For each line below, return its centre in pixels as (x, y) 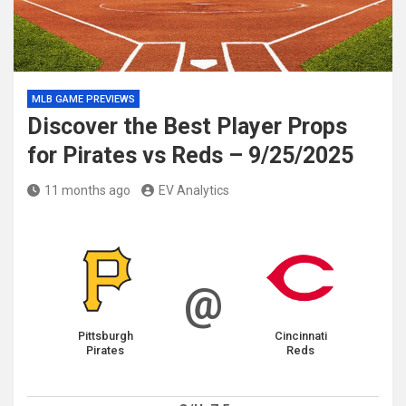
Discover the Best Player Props (187, 126)
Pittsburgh (105, 335)
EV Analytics (194, 190)
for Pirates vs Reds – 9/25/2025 (190, 155)
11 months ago (87, 190)
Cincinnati (300, 335)
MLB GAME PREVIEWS (83, 99)
